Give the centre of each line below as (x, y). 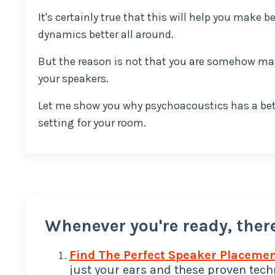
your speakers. (73, 78)
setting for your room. (92, 122)
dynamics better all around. (106, 34)
